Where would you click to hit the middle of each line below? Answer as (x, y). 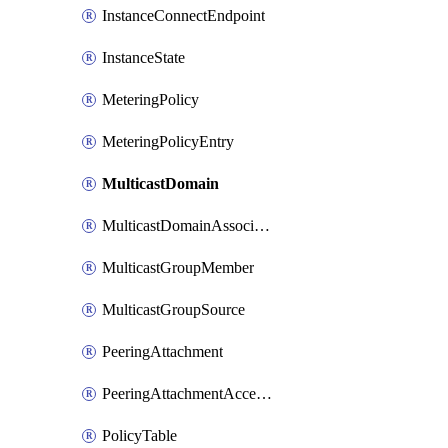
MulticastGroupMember (178, 267)
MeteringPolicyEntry (168, 141)
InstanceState (143, 57)
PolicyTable (139, 435)
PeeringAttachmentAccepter (264, 393)
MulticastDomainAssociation (262, 225)
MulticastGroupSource (173, 309)
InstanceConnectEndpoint (183, 15)
